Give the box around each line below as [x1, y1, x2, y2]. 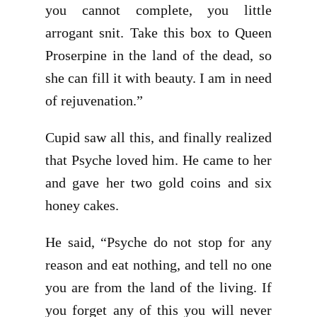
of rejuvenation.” [45, 93, 143, 108]
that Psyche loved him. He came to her [45, 152, 272, 168]
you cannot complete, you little [45, 2, 272, 18]
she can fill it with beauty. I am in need [45, 70, 272, 86]
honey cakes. [45, 197, 119, 213]
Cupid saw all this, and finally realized [45, 129, 272, 145]
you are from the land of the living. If [45, 279, 272, 295]
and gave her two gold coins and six [45, 175, 272, 190]
